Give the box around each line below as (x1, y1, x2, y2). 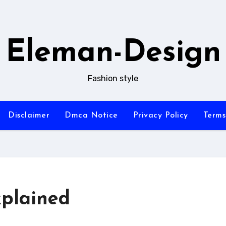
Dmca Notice (65, 111, 118, 120)
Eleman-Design (5, 38, 221, 69)
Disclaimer (8, 111, 50, 120)
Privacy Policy (133, 111, 188, 120)
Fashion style (88, 74, 138, 83)
